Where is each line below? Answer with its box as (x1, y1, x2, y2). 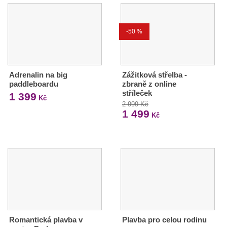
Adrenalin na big (9, 70, 67, 79)
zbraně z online (122, 79, 176, 88)
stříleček (122, 88, 152, 97)
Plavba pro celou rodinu (122, 215, 207, 224)
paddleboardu (9, 79, 58, 88)
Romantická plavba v (9, 215, 83, 224)
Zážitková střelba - (122, 70, 187, 79)
